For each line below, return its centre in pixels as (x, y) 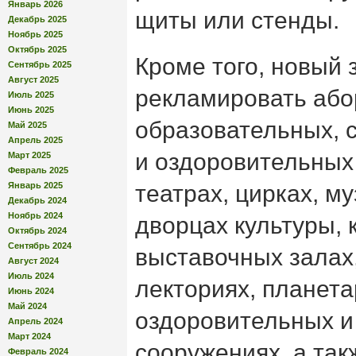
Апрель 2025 (35, 139)
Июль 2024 (31, 275)
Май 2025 (27, 124)
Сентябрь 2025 (40, 64)
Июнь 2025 (31, 109)
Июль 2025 (31, 94)
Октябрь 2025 (37, 49)
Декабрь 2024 (37, 200)
